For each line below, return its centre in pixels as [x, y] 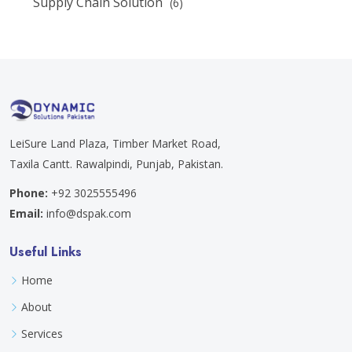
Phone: [29, 193]
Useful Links [46, 252]
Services [42, 334]
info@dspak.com [89, 214]
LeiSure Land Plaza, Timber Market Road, [115, 144]
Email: [26, 214]
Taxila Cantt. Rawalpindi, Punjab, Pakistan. [116, 164]
